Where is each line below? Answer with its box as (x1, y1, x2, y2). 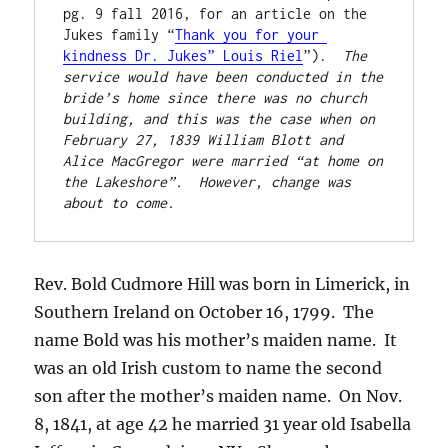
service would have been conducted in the (63, 68, 384, 86)
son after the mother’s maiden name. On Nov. (34, 386, 403, 407)
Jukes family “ (63, 26, 176, 44)
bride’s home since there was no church (63, 89, 368, 107)
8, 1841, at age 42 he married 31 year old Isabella (34, 414, 412, 435)
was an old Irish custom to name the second (34, 358, 383, 379)
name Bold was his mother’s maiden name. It (34, 330, 398, 351)
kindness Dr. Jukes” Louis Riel (63, 47, 304, 65)
